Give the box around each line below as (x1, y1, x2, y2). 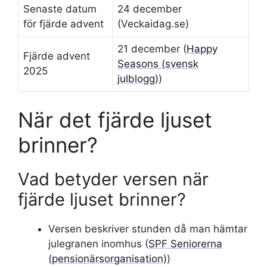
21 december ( (117, 43, 187, 55)
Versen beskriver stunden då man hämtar (48, 222, 247, 235)
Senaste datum (23, 3, 97, 15)
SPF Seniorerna (148, 237, 222, 250)
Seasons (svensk (117, 58, 198, 70)
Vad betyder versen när (18, 168, 209, 190)
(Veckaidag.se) (117, 18, 189, 30)
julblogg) (117, 73, 159, 85)
